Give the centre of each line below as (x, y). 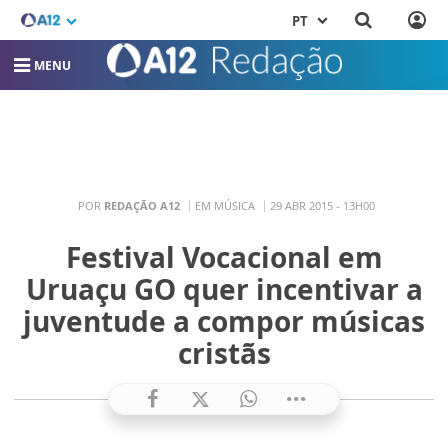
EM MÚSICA (225, 205)
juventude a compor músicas (224, 321)
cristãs (224, 353)
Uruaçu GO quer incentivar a (224, 289)
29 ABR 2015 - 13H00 (322, 205)
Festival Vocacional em (224, 257)
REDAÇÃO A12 (142, 205)
